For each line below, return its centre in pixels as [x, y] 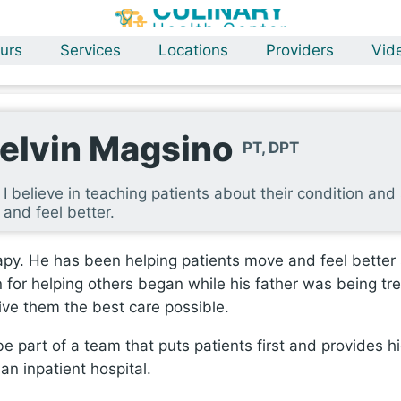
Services [90, 50]
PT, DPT [271, 148]
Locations [193, 50]
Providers [300, 50]
